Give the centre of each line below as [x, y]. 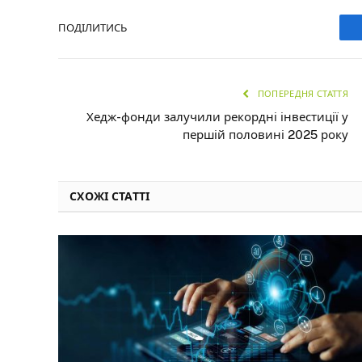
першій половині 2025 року [265, 135]
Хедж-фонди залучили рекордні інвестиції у [217, 117]
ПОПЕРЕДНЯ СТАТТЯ [301, 94]
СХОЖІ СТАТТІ [110, 197]
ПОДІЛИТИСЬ [93, 27]
